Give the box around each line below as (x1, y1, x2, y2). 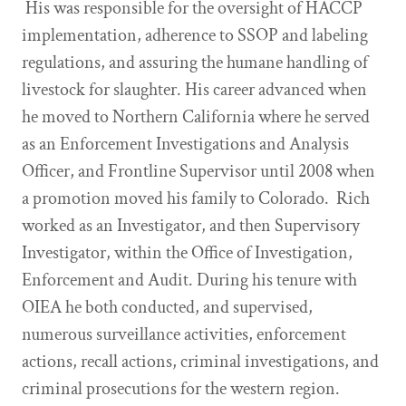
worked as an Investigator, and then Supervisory (22, 214, 360, 237)
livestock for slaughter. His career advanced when (22, 78, 367, 101)
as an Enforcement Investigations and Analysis (22, 132, 349, 156)
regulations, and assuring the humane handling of (22, 51, 368, 74)
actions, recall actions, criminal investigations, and (22, 350, 379, 373)
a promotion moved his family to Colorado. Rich (22, 187, 370, 210)
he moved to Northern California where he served (22, 105, 370, 129)
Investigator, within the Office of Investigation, (22, 241, 353, 265)
